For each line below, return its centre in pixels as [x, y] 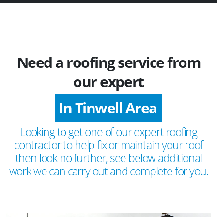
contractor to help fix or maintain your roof [108, 145]
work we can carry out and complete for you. [108, 171]
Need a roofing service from [108, 62]
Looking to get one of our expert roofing [108, 132]
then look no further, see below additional [108, 158]
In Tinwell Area [108, 108]
